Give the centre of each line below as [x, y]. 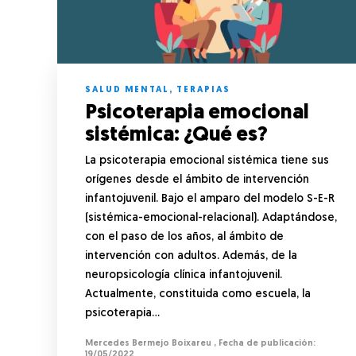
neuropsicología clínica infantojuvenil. [184, 275]
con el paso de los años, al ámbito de [184, 237]
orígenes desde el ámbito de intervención [197, 180]
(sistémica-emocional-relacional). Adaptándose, [211, 218]
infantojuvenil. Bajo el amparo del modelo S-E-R [210, 199]
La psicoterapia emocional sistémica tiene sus [207, 161]
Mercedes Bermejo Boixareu [148, 343]
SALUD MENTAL [127, 90]
